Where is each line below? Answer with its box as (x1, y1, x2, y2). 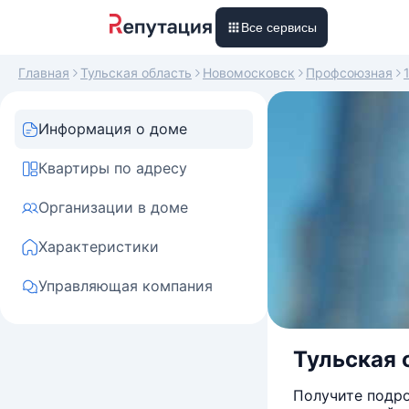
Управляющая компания (38, 277, 213, 295)
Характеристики (38, 237, 159, 256)
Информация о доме (38, 120, 187, 138)
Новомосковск (203, 65, 295, 80)
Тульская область (80, 65, 192, 80)
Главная (18, 65, 69, 80)
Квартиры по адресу (38, 159, 187, 177)
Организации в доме (38, 198, 188, 216)
